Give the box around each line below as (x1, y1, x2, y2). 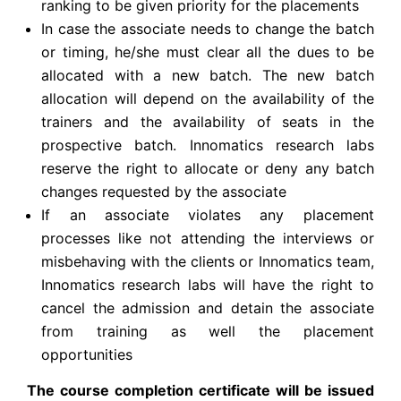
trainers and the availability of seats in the (41, 113, 374, 132)
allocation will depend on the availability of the (41, 90, 374, 108)
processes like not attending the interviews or (41, 229, 374, 248)
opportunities (41, 346, 133, 364)
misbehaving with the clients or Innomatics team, (41, 252, 374, 271)
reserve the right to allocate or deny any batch (41, 159, 374, 178)
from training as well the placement (41, 322, 374, 341)
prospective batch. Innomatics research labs (41, 136, 374, 155)
